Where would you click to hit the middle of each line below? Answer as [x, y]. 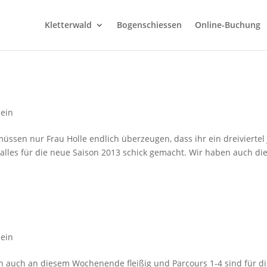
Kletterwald [68, 25]
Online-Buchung [227, 25]
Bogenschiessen [149, 25]
